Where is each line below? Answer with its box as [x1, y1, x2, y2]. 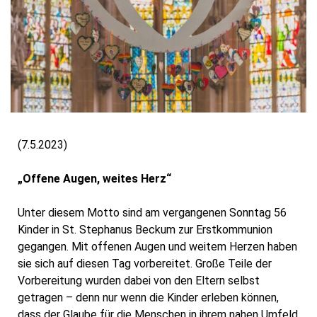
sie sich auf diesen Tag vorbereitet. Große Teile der [18, 256, 272, 270]
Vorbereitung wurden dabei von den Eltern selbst [18, 273, 260, 287]
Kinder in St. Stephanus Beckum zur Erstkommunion [18, 222, 272, 236]
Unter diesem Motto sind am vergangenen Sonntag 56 [18, 205, 287, 219]
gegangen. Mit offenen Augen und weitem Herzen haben [18, 239, 297, 253]
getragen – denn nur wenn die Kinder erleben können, [18, 290, 279, 304]
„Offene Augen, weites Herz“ [18, 171, 171, 185]
